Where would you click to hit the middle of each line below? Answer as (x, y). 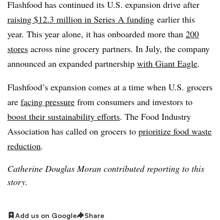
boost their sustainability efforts (64, 116)
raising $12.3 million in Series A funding (81, 19)
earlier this (175, 19)
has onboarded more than (139, 34)
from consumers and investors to (134, 101)
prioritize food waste (175, 131)
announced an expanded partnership (72, 63)
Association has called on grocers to (73, 131)
